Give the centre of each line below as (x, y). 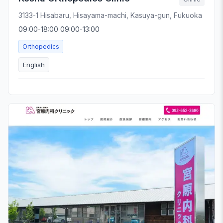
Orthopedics (41, 46)
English (34, 64)
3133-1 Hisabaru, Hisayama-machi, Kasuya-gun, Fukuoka (110, 15)
